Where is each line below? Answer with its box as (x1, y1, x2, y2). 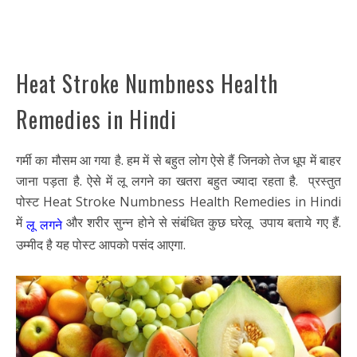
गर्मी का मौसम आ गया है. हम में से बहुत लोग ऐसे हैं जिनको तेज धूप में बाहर (16, 151, 341, 169)
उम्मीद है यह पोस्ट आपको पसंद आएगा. (16, 236, 186, 254)
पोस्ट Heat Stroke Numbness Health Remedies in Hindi (16, 192, 341, 210)
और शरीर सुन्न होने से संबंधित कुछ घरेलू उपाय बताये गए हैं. (61, 213, 342, 231)
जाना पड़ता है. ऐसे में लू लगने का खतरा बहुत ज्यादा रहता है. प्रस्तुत (16, 171, 341, 190)
